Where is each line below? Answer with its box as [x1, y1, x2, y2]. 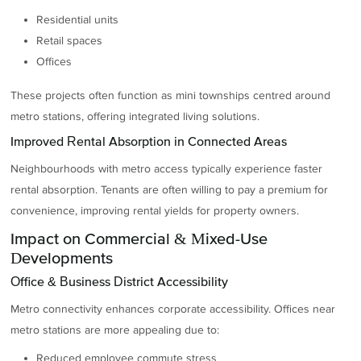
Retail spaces [36, 33, 103, 48]
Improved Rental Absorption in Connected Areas [10, 134, 288, 149]
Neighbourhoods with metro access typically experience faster [10, 162, 323, 176]
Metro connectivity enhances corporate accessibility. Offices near [10, 302, 336, 317]
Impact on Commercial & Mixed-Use [10, 229, 268, 247]
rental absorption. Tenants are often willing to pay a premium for [10, 183, 329, 197]
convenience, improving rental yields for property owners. [10, 204, 300, 218]
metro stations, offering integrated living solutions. [10, 109, 260, 123]
